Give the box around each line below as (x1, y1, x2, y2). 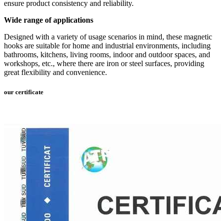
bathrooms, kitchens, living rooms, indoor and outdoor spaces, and (4, 50, 210, 59)
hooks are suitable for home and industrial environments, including (4, 41, 211, 50)
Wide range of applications (4, 16, 93, 25)
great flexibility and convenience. (4, 68, 107, 77)
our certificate (4, 88, 43, 96)
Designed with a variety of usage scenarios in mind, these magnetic (4, 33, 212, 41)
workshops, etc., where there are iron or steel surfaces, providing (4, 59, 204, 68)
